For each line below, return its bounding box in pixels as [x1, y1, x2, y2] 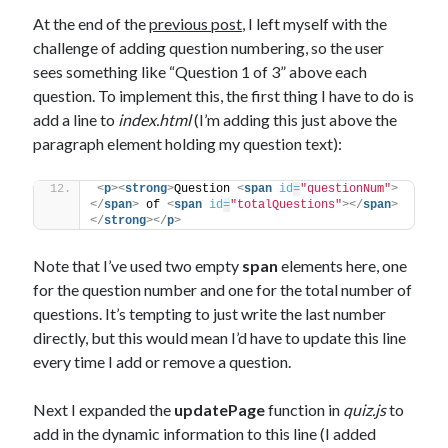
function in [265, 400, 344, 419]
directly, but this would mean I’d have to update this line [33, 328, 407, 347]
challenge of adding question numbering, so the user [33, 38, 385, 57]
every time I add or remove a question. [33, 352, 292, 371]
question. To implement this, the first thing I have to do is [33, 86, 415, 105]
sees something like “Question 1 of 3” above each [33, 62, 368, 81]
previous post [149, 14, 243, 33]
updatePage [174, 400, 266, 419]
